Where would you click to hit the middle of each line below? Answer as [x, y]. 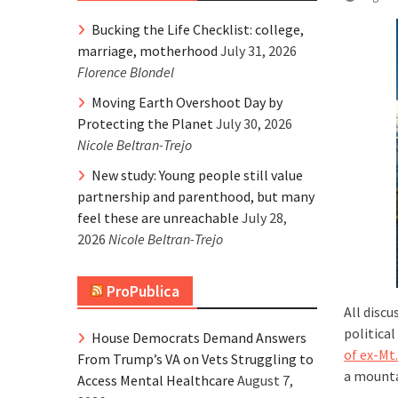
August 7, [265, 380]
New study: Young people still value [197, 175]
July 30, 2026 [254, 123]
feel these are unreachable [158, 218]
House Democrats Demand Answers [199, 338]
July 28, [264, 218]
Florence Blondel [126, 72]
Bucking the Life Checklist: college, [198, 29]
